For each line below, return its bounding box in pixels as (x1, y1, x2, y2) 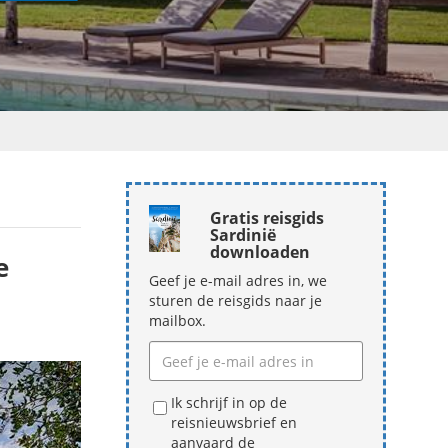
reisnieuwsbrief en (171, 413, 297, 432)
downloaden (210, 241, 310, 263)
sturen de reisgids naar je (149, 291, 322, 310)
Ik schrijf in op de (171, 393, 287, 412)
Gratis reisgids (210, 207, 324, 229)
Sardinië (210, 224, 276, 246)
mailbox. (149, 311, 206, 330)
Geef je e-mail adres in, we (149, 271, 327, 290)
